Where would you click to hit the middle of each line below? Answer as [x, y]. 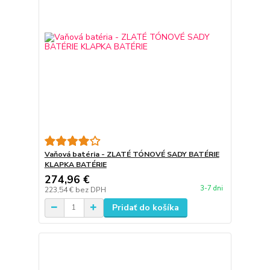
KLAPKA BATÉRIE [75, 164]
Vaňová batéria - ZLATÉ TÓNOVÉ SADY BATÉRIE [132, 154]
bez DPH [90, 190]
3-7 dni [211, 189]
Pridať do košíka [145, 207]
